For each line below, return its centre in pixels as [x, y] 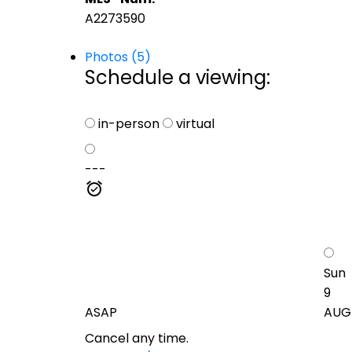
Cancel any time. [136, 338]
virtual [193, 123]
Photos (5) [117, 57]
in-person [127, 123]
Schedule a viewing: [177, 77]
